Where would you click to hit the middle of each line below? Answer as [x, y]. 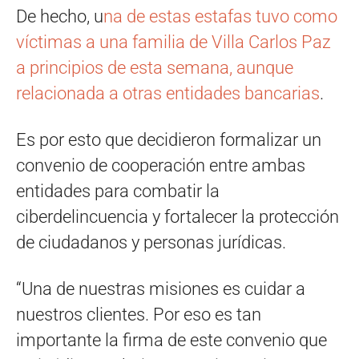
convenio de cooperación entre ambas [161, 165]
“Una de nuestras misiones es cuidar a [161, 288]
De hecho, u [60, 16]
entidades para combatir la [118, 191]
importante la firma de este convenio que [171, 340]
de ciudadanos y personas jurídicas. [151, 242]
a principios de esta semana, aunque [155, 67]
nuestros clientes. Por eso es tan [139, 314]
